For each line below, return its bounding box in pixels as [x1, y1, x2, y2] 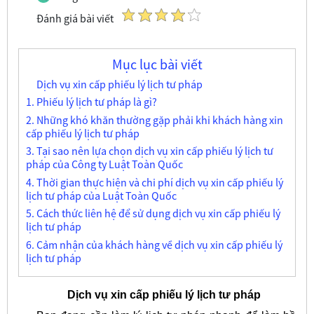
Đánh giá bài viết [36, 11, 114, 25]
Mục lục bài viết [111, 55, 203, 74]
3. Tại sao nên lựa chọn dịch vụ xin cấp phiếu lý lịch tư [25, 144, 273, 158]
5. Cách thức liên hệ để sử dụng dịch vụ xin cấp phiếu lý [25, 206, 280, 221]
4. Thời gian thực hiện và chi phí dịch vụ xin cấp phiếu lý [25, 175, 283, 189]
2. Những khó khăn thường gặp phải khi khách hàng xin [25, 112, 283, 127]
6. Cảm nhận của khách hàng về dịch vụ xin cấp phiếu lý [25, 237, 282, 252]
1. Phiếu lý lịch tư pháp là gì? [25, 95, 157, 109]
